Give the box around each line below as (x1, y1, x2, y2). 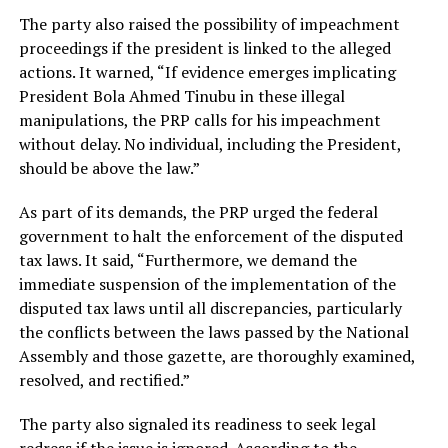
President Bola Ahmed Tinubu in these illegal (18, 85, 345, 108)
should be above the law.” (18, 157, 200, 180)
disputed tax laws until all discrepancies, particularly (18, 297, 402, 320)
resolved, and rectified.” (18, 369, 190, 392)
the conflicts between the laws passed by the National (18, 321, 409, 344)
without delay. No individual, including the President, (18, 133, 401, 156)
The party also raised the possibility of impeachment (18, 13, 400, 36)
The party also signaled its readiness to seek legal (18, 413, 376, 436)
